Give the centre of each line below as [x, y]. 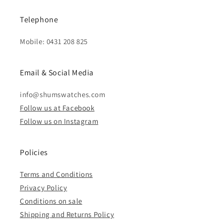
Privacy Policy [44, 188]
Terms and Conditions [56, 174]
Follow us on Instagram [59, 121]
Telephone [39, 20]
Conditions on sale [51, 201]
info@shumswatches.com [63, 95]
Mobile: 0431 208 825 [54, 42]
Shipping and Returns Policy [67, 215]
